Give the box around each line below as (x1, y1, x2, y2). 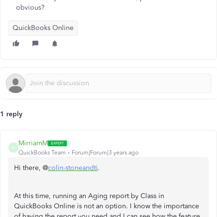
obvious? (16, 3, 45, 12)
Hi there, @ (14, 164, 48, 172)
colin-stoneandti (48, 164, 98, 172)
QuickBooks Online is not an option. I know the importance (14, 202, 199, 210)
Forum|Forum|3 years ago (72, 149, 139, 156)
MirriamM (18, 139, 48, 147)
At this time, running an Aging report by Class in (14, 192, 164, 200)
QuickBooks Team (18, 149, 66, 156)
